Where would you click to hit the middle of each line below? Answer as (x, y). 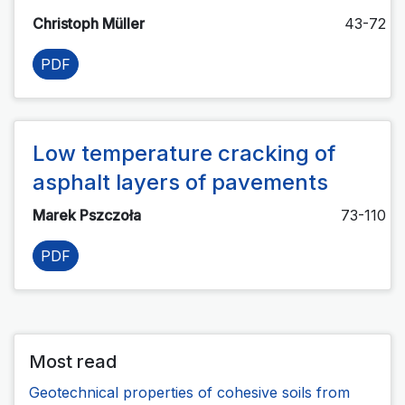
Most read (73, 361)
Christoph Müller (90, 23)
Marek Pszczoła (89, 215)
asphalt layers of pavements (180, 182)
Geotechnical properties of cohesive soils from (189, 392)
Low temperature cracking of (184, 153)
